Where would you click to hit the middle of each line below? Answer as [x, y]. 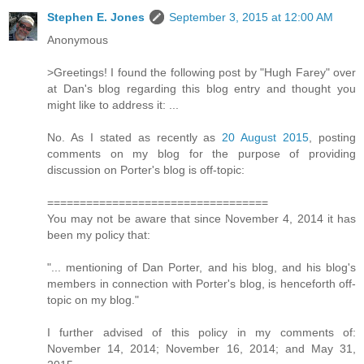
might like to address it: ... [113, 104]
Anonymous [78, 39]
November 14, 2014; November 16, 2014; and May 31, [201, 348]
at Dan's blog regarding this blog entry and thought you [201, 88]
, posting [333, 137]
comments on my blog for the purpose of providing [201, 153]
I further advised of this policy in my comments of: [201, 332]
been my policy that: [99, 234]
